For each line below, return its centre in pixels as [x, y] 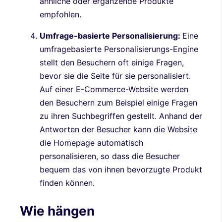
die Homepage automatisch [91, 142]
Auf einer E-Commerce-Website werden [114, 89]
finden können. [67, 183]
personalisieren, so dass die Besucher [110, 156]
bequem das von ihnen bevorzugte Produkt [121, 169]
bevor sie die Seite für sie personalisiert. [115, 76]
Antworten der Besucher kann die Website [118, 129]
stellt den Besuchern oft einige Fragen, [112, 62]
